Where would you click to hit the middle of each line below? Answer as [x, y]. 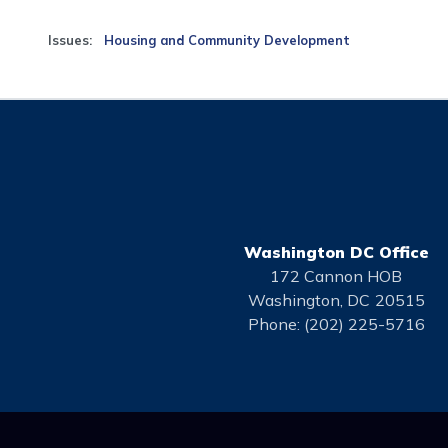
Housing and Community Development [227, 40]
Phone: [275, 324]
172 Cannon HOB [336, 276]
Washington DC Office [336, 252]
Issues [68, 40]
